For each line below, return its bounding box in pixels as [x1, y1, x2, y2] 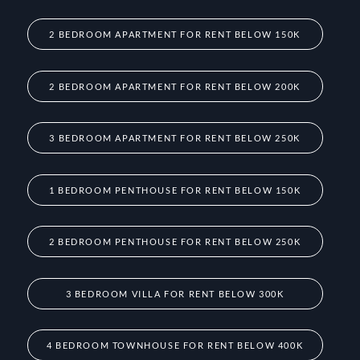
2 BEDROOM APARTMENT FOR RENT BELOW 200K [49, 80, 301, 92]
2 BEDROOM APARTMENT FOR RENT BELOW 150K [49, 28, 301, 39]
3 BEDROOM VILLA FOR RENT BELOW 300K [65, 288, 284, 299]
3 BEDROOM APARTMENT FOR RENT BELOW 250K [49, 133, 301, 144]
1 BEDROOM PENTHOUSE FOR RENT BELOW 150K [48, 184, 301, 195]
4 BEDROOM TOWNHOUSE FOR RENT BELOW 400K [46, 340, 304, 351]
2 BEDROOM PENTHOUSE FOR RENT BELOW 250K [48, 236, 301, 247]
